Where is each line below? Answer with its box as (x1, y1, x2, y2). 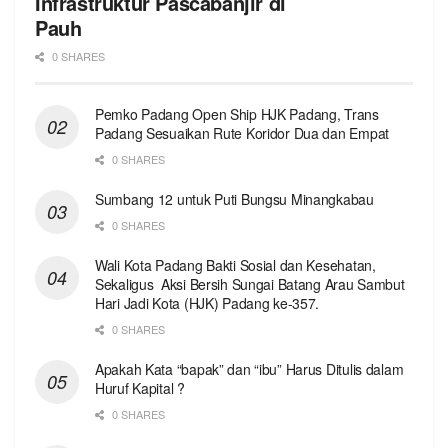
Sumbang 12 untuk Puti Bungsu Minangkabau (95, 188, 374, 209)
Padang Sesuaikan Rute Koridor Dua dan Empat (95, 122, 389, 143)
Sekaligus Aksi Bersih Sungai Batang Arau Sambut (95, 273, 409, 294)
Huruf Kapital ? (95, 377, 185, 398)
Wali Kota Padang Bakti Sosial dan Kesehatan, (95, 254, 376, 275)
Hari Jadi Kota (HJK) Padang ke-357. (95, 292, 320, 313)
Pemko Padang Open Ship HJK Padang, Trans (95, 103, 379, 124)
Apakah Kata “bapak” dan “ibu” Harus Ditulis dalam (95, 358, 404, 379)
